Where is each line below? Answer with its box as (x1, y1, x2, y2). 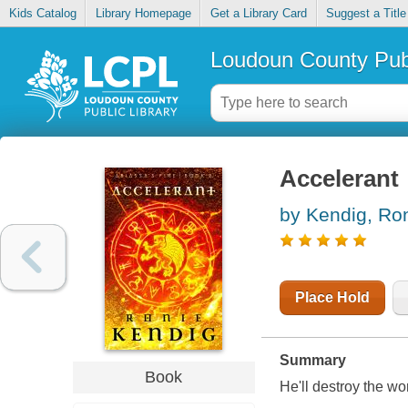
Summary (279, 352, 346, 369)
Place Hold (294, 290, 370, 306)
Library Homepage (95, 6, 191, 21)
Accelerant (279, 166, 399, 192)
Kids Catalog (8, 6, 76, 21)
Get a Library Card (209, 6, 307, 21)
